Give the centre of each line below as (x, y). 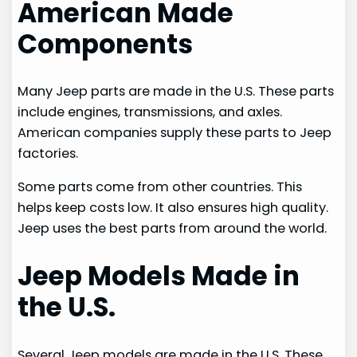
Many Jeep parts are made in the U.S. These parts (176, 91)
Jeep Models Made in (159, 277)
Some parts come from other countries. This (160, 187)
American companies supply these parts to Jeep (175, 132)
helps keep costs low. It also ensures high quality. (173, 208)
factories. (48, 153)
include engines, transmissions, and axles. (150, 112)
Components (106, 44)
